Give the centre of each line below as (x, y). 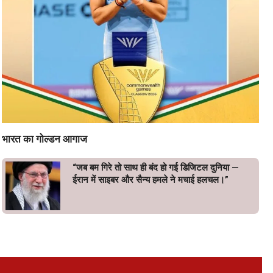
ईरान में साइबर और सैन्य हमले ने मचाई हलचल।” (151, 180)
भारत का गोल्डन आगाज (44, 139)
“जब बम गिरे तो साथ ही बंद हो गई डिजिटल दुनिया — (156, 168)
